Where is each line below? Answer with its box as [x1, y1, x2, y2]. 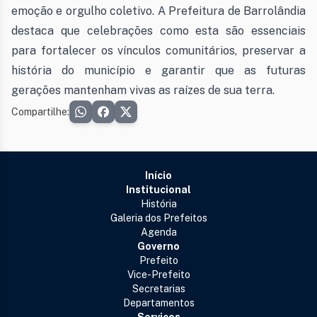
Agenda [140, 226, 177, 238]
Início [145, 170, 172, 182]
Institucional [126, 184, 191, 196]
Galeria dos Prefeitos [110, 212, 207, 224]
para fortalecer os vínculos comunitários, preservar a [11, 44, 306, 58]
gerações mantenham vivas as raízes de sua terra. [11, 83, 275, 98]
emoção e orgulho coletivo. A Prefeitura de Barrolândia [11, 4, 306, 18]
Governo [137, 241, 180, 253]
